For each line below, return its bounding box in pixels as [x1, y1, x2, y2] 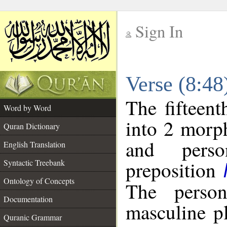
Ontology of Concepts [4, 175, 74, 186]
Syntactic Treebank [4, 157, 65, 168]
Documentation [4, 194, 53, 204]
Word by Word [4, 102, 51, 113]
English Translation [4, 139, 65, 149]
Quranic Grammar [4, 212, 62, 222]
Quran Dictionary [4, 121, 60, 131]
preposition [126, 157, 223, 183]
